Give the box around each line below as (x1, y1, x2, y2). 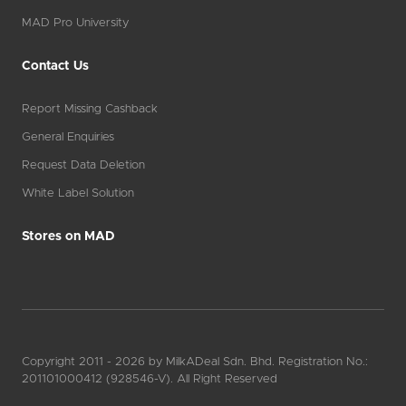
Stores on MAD (22, 230, 114, 244)
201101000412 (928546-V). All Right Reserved (22, 373, 277, 386)
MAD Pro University (22, 17, 129, 30)
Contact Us (22, 60, 89, 73)
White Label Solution (22, 188, 134, 200)
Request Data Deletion (22, 159, 145, 172)
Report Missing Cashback (22, 103, 158, 116)
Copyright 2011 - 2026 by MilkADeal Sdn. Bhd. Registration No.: (22, 356, 368, 369)
